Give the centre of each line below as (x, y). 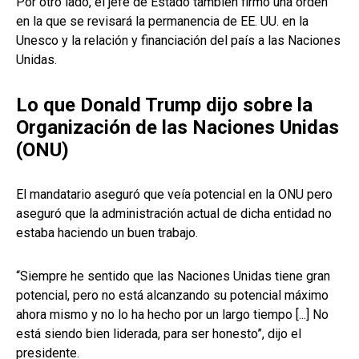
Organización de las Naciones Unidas (177, 128)
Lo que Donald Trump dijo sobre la (164, 105)
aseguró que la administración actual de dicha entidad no (174, 214)
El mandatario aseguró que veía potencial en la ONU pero (174, 195)
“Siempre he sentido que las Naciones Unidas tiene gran (173, 276)
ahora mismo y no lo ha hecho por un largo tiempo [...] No (172, 315)
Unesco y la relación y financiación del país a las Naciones (178, 41)
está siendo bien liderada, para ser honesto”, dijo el (159, 334)
